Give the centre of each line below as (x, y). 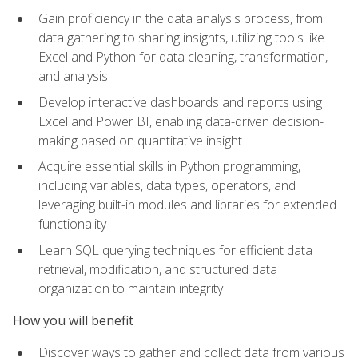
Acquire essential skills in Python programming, (169, 167)
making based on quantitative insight (140, 140)
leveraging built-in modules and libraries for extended (187, 205)
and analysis (73, 76)
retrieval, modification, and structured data (158, 269)
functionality (72, 224)
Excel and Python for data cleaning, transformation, (183, 56)
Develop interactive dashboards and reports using (180, 102)
